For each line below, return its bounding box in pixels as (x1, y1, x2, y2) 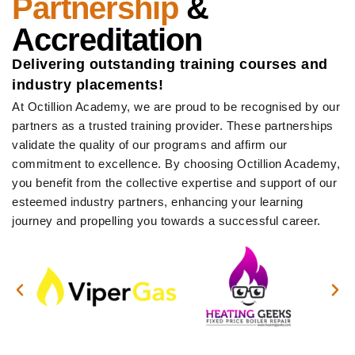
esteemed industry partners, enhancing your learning (12, 194, 303, 208)
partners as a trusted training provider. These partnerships (12, 118, 334, 132)
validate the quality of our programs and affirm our (12, 137, 288, 151)
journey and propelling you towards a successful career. (12, 213, 321, 227)
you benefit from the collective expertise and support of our (12, 175, 337, 189)
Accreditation (12, 21, 202, 57)
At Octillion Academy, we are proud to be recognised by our (12, 99, 340, 113)
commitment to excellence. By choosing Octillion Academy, (12, 156, 340, 170)
